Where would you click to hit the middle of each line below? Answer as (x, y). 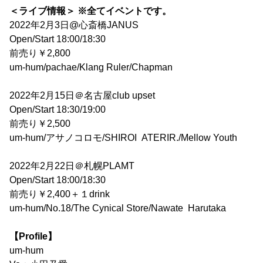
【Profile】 (33, 237)
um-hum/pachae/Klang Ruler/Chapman (91, 68)
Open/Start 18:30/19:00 (58, 110)
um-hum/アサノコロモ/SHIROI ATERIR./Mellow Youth (123, 138)
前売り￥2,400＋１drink (60, 194)
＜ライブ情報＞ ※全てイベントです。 (90, 11)
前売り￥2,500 (40, 124)
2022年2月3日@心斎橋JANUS (74, 25)
